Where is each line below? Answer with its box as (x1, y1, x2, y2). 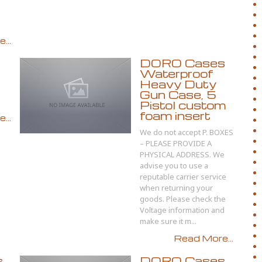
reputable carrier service (140, 171, 226, 182)
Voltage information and (140, 205, 225, 215)
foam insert (140, 108, 211, 123)
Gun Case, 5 (140, 87, 216, 102)
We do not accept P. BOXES (140, 127, 233, 137)
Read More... (174, 233, 233, 243)
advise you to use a (140, 160, 208, 171)
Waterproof (140, 66, 213, 81)
